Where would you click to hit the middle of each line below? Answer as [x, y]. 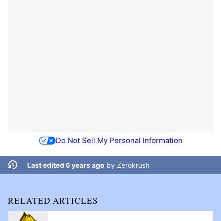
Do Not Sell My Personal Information [119, 141]
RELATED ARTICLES [53, 200]
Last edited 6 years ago [66, 165]
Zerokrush [133, 165]
